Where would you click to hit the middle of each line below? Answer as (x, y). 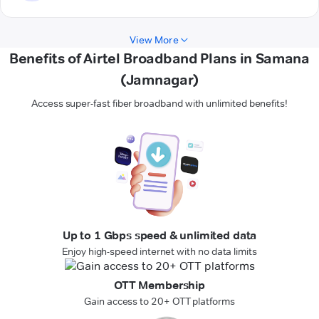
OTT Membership (159, 286)
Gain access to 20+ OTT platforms (159, 302)
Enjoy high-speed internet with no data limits (159, 252)
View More (154, 40)
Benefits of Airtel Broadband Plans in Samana (159, 59)
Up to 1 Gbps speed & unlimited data (159, 236)
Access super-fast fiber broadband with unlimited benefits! (159, 104)
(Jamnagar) (159, 80)
